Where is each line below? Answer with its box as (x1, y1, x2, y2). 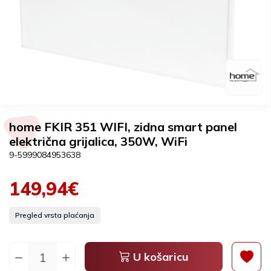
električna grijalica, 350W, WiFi (9, 134, 188, 149)
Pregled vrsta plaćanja (15, 211, 94, 220)
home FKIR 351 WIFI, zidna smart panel (9, 119, 237, 134)
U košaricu (129, 250, 189, 264)
